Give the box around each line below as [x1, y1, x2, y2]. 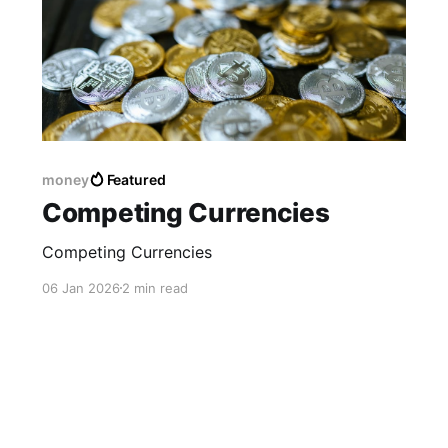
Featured [106, 170, 167, 188]
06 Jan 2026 [41, 279, 120, 296]
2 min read [121, 279, 188, 296]
